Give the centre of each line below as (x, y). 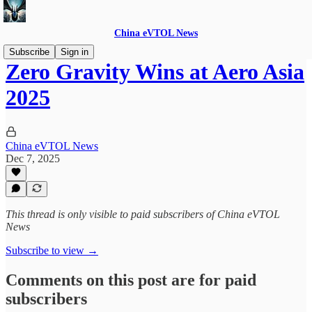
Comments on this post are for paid (131, 280)
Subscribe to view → (52, 250)
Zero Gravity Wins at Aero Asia (155, 72)
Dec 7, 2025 (33, 158)
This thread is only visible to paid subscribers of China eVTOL (143, 214)
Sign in (75, 52)
